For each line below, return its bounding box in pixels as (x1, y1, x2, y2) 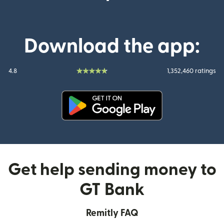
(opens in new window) (111, 122, 195, 130)
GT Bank (79, 181, 144, 198)
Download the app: (24, 36, 200, 56)
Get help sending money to (7, 161, 216, 178)
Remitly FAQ (85, 208, 138, 218)
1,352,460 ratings (166, 68, 216, 74)
